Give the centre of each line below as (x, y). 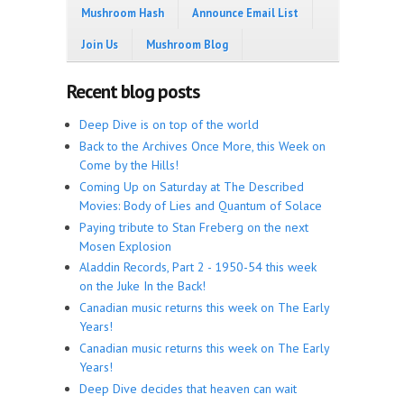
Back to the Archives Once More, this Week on (202, 146)
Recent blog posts (133, 92)
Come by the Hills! (129, 165)
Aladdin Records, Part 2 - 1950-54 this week (198, 267)
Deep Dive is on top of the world (169, 125)
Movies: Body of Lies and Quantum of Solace (201, 205)
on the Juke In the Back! (142, 286)
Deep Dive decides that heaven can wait (188, 388)
